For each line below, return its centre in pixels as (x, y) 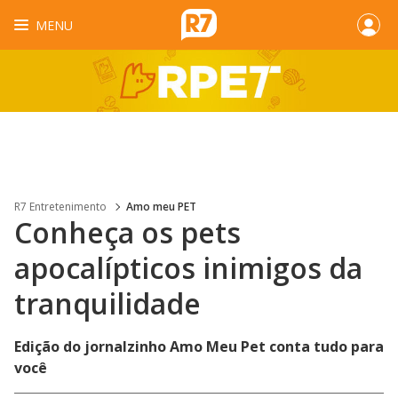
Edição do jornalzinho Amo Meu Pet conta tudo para (199, 346)
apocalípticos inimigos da (188, 268)
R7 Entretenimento (60, 207)
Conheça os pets (127, 232)
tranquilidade (107, 303)
